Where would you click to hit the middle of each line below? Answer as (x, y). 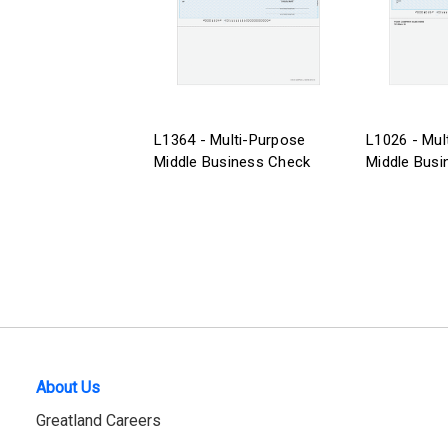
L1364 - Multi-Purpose (230, 139)
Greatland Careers (98, 420)
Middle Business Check (232, 161)
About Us (68, 387)
